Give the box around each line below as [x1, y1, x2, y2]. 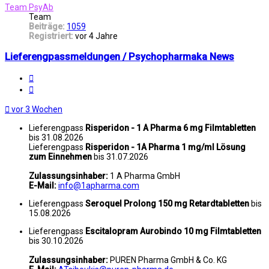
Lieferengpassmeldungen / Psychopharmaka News [5, 50, 234, 62]
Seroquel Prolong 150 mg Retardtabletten [85, 198, 249, 208]
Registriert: [29, 31, 73, 41]
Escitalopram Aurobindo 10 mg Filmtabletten [85, 226, 261, 236]
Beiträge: [29, 22, 65, 32]
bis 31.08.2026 [29, 132, 83, 142]
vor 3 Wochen [11, 104, 62, 114]
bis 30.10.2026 [29, 235, 83, 246]
